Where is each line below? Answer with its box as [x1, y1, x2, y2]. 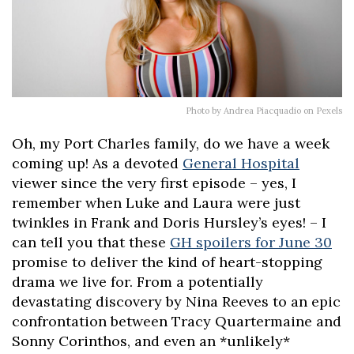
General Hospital [183, 154, 299, 173]
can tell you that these [12, 233, 170, 252]
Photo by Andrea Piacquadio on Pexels [186, 105, 342, 117]
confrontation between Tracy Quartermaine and [12, 312, 341, 331]
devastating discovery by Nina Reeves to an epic [12, 292, 341, 311]
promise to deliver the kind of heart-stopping [12, 253, 322, 272]
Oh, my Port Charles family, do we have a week [12, 134, 330, 153]
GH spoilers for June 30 [170, 233, 332, 252]
